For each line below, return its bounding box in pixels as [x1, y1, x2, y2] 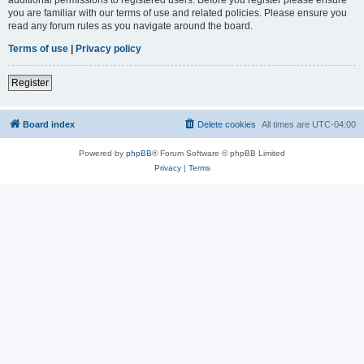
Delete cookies [197, 119, 256, 129]
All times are [262, 119, 312, 129]
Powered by [79, 148, 126, 158]
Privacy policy [76, 42, 141, 54]
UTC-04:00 [312, 119, 356, 129]
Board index [23, 119, 75, 129]
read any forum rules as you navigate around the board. [8, 19, 253, 32]
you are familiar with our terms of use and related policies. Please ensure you [8, 6, 347, 19]
